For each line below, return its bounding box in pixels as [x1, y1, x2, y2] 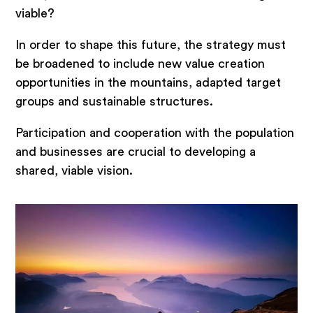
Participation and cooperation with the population [15, 126, 295, 140]
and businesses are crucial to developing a [15, 145, 256, 159]
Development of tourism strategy [15, 278, 189, 289]
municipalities [15, 253, 87, 264]
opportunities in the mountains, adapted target [15, 76, 282, 89]
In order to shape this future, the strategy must [15, 38, 286, 52]
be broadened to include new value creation [15, 57, 265, 71]
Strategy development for [15, 239, 152, 250]
